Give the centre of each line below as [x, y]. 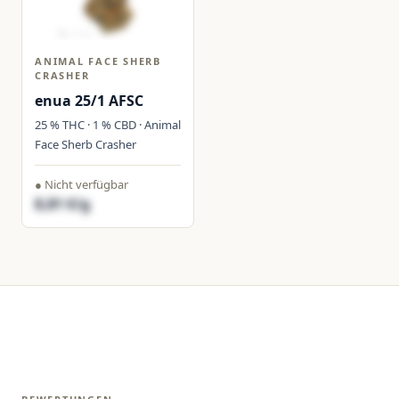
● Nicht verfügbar [81, 184]
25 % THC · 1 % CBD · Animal [108, 125]
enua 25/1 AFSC [89, 101]
